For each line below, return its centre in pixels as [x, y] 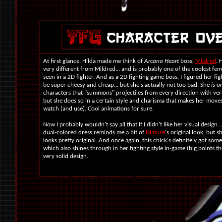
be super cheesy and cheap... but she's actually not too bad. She [127, 85]
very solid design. [67, 156]
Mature [155, 133]
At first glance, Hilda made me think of [93, 61]
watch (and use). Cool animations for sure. [98, 109]
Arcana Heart [161, 61]
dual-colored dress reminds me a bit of [94, 133]
